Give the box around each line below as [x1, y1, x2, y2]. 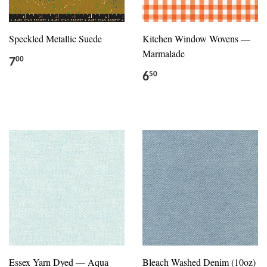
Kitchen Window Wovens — [142, 32, 250, 45]
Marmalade [142, 46, 185, 60]
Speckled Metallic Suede [9, 32, 102, 45]
